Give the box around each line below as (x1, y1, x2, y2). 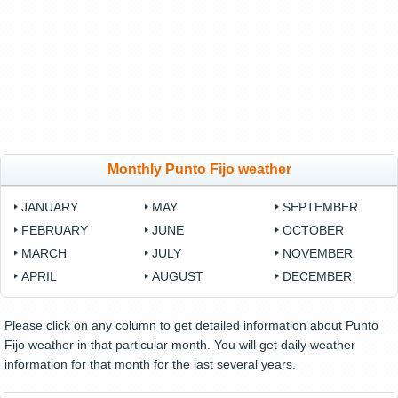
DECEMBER (283, 269, 353, 284)
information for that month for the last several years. (4, 357, 296, 372)
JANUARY (21, 200, 78, 215)
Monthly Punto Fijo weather (107, 162, 291, 178)
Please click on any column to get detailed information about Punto (4, 318, 378, 333)
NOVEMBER (283, 246, 354, 261)
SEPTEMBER (283, 200, 359, 215)
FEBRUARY (21, 223, 88, 238)
